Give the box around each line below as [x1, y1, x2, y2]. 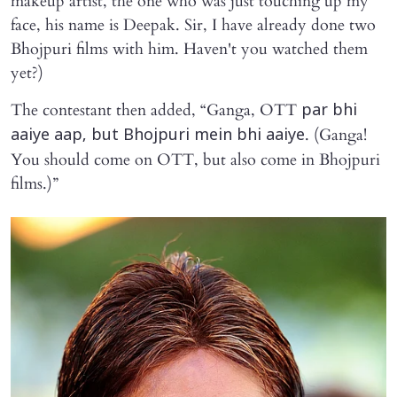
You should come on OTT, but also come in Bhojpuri [11, 149, 380, 172]
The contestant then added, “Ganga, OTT [11, 99, 301, 122]
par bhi [301, 101, 357, 122]
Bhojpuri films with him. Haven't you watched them [11, 38, 368, 61]
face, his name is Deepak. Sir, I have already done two [11, 14, 376, 37]
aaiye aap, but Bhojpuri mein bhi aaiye [11, 126, 305, 147]
